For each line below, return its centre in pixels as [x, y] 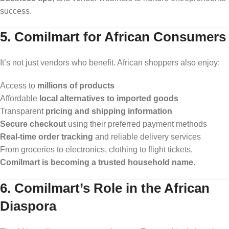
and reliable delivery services [147, 136]
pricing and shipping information [109, 111]
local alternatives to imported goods [109, 98]
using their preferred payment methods [136, 124]
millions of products [76, 85]
